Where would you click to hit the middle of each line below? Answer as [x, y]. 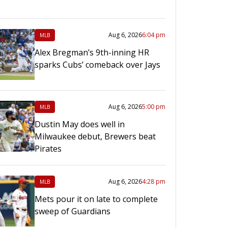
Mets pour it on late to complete [96, 199]
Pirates [48, 148]
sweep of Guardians [73, 211]
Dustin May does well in [80, 124]
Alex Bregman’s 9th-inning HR [92, 52]
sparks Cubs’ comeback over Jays [97, 64]
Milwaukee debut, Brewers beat [95, 136]
